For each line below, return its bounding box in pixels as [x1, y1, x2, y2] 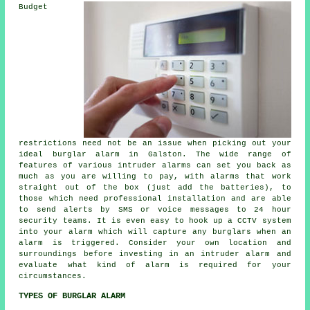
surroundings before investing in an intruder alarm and [19, 250, 291, 258]
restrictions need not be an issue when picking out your [19, 139, 291, 147]
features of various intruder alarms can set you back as [19, 161, 291, 170]
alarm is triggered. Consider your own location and [19, 239, 291, 247]
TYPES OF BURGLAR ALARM [19, 291, 126, 301]
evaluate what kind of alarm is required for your [19, 261, 291, 269]
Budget [19, 3, 48, 11]
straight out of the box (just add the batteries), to [19, 183, 291, 192]
